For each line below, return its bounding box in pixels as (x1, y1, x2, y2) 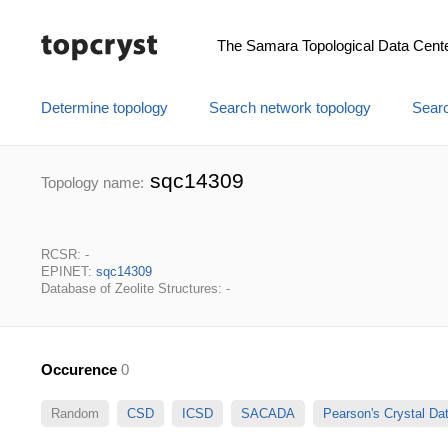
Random (47, 406, 103, 421)
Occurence (41, 362, 117, 378)
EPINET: (41, 264, 96, 279)
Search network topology (209, 100, 371, 116)
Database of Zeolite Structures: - (41, 281, 230, 296)
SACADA (237, 406, 299, 421)
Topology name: (41, 175, 144, 191)
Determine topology (41, 100, 168, 116)
